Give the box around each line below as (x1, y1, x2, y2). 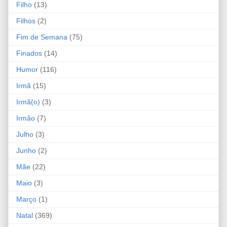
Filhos (16, 17, 35, 25)
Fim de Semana (16, 33, 67, 42)
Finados (16, 49, 42, 58)
